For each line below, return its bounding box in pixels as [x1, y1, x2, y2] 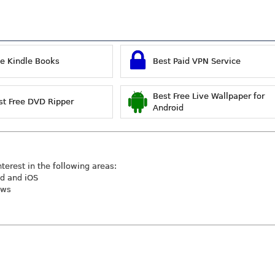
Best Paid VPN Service [153, 56, 241, 66]
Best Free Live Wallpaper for [153, 91, 265, 101]
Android [153, 103, 184, 112]
